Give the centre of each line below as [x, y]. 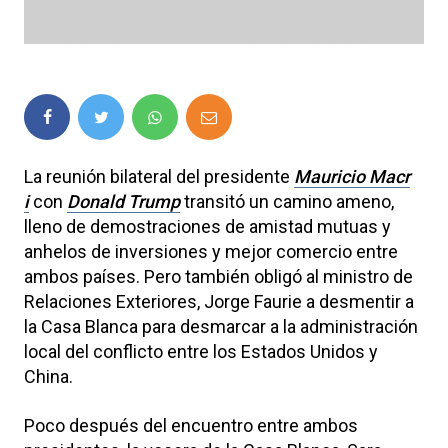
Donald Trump [123, 201]
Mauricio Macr [352, 176]
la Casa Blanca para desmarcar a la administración [221, 326]
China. [48, 376]
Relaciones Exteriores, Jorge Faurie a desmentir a [219, 301]
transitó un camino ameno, [287, 201]
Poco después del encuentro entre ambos [191, 425]
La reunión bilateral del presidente [159, 176]
